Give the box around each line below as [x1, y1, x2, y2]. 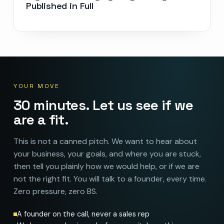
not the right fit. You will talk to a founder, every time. [13, 173, 206, 184]
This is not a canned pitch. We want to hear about [13, 135, 197, 146]
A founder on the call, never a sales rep [16, 209, 149, 218]
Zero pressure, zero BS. [13, 185, 97, 196]
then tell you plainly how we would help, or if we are [13, 160, 199, 171]
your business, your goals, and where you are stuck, [13, 148, 201, 159]
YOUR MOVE [13, 81, 60, 90]
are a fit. [13, 110, 69, 128]
